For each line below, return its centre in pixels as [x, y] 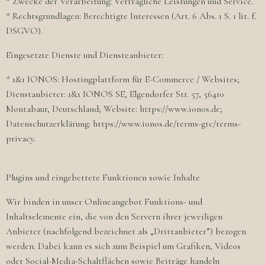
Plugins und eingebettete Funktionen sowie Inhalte [103, 177]
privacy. [21, 138]
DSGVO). [24, 31]
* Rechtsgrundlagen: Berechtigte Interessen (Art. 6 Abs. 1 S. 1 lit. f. [131, 16]
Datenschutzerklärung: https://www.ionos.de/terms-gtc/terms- [123, 124]
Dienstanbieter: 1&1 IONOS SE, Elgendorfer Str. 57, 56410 [115, 94]
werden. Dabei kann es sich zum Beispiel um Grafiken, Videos [123, 246]
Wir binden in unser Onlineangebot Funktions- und [104, 202]
